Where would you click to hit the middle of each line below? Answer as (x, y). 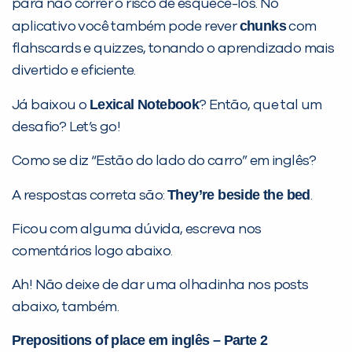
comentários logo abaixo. (92, 251)
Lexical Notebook (144, 104)
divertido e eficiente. (74, 70)
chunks (263, 26)
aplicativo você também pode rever (126, 26)
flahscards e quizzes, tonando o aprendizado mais (173, 48)
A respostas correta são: (90, 195)
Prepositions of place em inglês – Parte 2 (140, 340)
